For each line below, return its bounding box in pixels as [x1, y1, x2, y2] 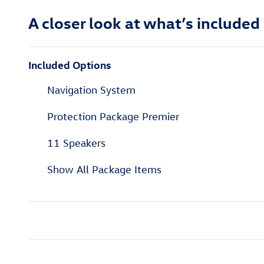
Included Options [28, 57, 111, 71]
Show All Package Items [47, 163, 161, 176]
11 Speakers [47, 136, 105, 149]
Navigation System [47, 83, 136, 96]
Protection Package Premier [47, 110, 179, 123]
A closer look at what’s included [28, 12, 260, 32]
